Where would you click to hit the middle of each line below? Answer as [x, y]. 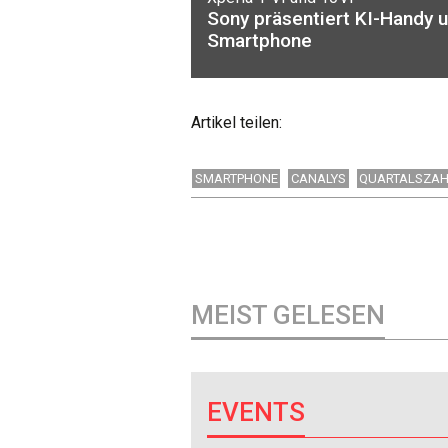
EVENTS [256, 412]
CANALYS [319, 179]
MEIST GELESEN [288, 314]
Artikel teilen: [236, 122]
